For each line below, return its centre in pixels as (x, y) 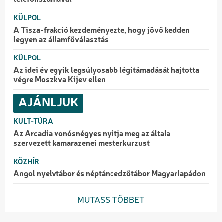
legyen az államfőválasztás (61, 40)
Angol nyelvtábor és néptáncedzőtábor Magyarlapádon (110, 174)
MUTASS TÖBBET (111, 200)
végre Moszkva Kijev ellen (59, 80)
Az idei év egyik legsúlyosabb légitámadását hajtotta (106, 71)
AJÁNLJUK (48, 103)
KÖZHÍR (26, 162)
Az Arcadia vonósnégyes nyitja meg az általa (92, 134)
